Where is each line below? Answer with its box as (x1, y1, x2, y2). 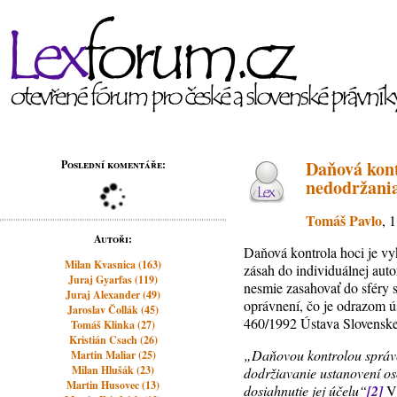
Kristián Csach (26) (68, 332, 158, 347)
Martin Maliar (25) (70, 347, 156, 362)
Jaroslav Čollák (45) (67, 302, 160, 317)
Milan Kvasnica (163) (65, 257, 162, 272)
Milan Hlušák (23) (72, 362, 155, 378)
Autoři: (94, 231, 133, 246)
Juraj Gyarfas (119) (68, 272, 159, 287)
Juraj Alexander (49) (66, 287, 161, 302)
